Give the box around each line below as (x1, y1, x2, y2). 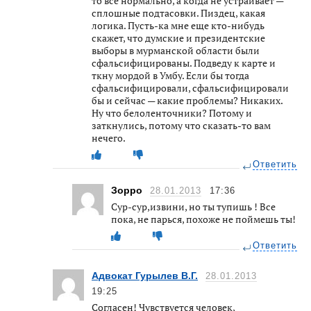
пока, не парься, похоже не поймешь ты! (111, 212, 296, 226)
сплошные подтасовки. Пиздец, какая (92, 6, 265, 19)
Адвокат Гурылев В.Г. (92, 269, 198, 281)
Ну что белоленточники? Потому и (92, 106, 252, 119)
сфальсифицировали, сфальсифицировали (92, 81, 289, 94)
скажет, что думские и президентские (92, 31, 265, 44)
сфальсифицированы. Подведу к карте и (92, 56, 276, 69)
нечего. (92, 131, 126, 144)
